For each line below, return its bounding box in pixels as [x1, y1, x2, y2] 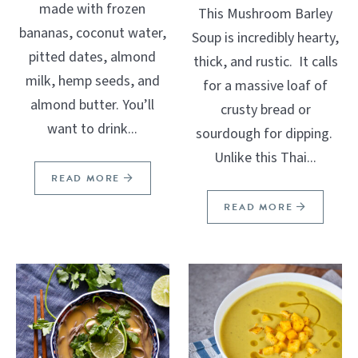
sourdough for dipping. [195, 123, 336, 144]
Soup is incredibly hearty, [192, 27, 340, 48]
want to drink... [47, 118, 138, 139]
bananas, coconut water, [18, 22, 166, 43]
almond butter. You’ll [30, 94, 155, 115]
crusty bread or [220, 99, 311, 120]
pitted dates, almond [29, 46, 157, 67]
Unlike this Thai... [214, 147, 317, 168]
